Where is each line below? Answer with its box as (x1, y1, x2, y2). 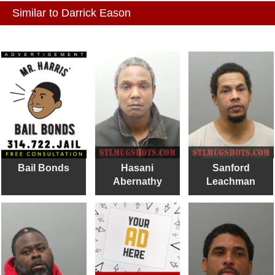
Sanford (212, 162, 250, 173)
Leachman (206, 176, 256, 187)
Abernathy (112, 176, 162, 187)
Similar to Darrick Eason (12, 7, 131, 20)
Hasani (121, 162, 154, 173)
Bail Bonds (18, 162, 69, 173)
